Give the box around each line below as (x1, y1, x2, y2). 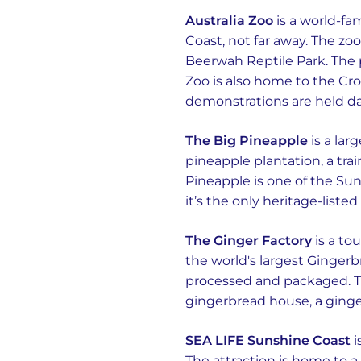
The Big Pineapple (185, 133, 308, 148)
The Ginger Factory (185, 233, 312, 248)
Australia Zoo (185, 13, 273, 28)
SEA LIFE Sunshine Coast (185, 333, 351, 348)
